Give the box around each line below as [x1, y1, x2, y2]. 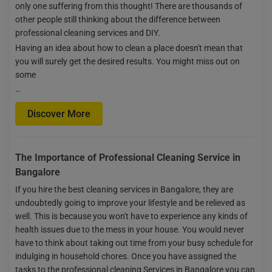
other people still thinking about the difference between [15, 14, 220, 24]
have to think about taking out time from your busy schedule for [15, 237, 253, 248]
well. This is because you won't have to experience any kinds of [15, 211, 248, 221]
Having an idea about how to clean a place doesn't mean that [15, 42, 243, 53]
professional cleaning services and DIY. [15, 27, 162, 38]
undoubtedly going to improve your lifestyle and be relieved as [15, 197, 245, 208]
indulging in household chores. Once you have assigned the [15, 251, 236, 261]
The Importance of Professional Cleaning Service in [15, 151, 240, 163]
